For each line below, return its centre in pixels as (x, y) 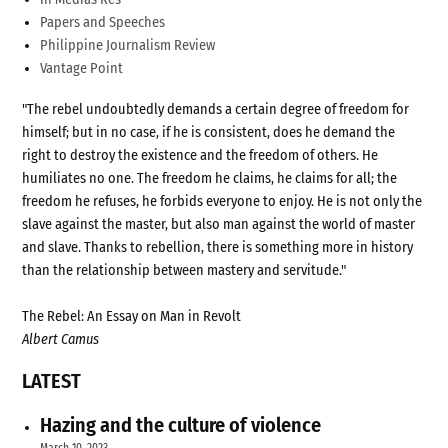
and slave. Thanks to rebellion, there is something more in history (218, 247)
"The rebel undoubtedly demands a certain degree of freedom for (216, 109)
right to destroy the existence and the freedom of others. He (200, 155)
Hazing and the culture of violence (181, 425)
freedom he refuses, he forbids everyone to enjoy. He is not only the (222, 201)
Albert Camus (61, 339)
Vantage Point (82, 68)
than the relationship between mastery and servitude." (184, 270)
